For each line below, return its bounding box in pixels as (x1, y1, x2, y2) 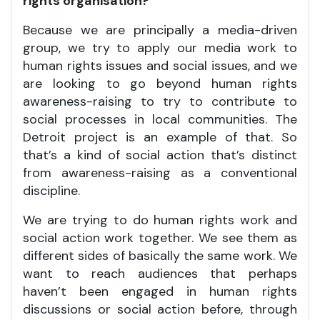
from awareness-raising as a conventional (23, 164, 297, 181)
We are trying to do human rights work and (23, 211, 297, 229)
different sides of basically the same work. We (23, 246, 297, 264)
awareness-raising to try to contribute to (23, 92, 297, 110)
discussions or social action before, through (23, 300, 297, 318)
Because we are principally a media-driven (23, 21, 297, 39)
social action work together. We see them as (23, 229, 297, 246)
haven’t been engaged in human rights (23, 282, 297, 300)
